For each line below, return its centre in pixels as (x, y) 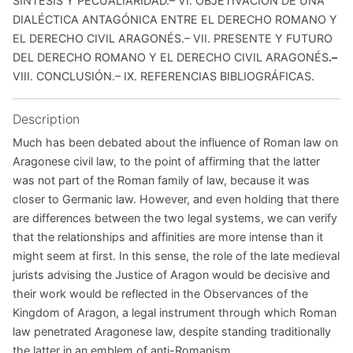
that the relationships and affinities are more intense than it (168, 237)
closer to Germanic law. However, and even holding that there (176, 199)
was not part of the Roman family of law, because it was (161, 180)
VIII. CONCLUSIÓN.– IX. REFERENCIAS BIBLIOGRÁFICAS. (163, 76)
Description (46, 119)
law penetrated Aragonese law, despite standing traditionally (172, 332)
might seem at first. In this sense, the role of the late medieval (176, 256)
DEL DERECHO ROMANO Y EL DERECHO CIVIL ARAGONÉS (171, 58)
